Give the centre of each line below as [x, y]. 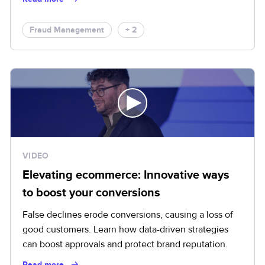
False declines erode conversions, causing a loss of [128, 214]
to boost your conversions [91, 193]
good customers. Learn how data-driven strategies [125, 229]
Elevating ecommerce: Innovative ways [126, 175]
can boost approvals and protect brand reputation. [125, 244]
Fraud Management [67, 30]
